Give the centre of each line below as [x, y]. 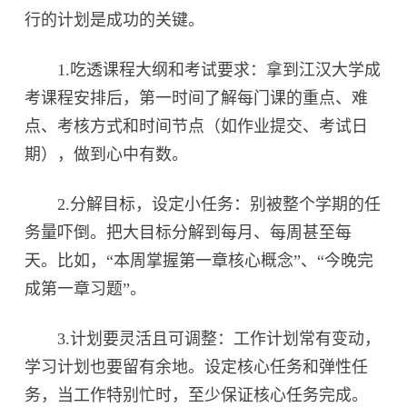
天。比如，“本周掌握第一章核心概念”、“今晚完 [199, 261]
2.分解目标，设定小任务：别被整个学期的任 [203, 205]
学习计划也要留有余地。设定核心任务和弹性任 [197, 367]
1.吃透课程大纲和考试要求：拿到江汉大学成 [203, 70]
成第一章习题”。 [86, 289]
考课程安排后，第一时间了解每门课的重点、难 [197, 99]
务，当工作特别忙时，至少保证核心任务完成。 [197, 396]
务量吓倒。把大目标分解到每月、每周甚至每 [189, 233]
